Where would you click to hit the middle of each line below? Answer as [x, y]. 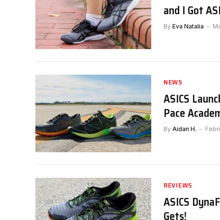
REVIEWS [178, 185]
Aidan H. [184, 129]
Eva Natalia [188, 26]
